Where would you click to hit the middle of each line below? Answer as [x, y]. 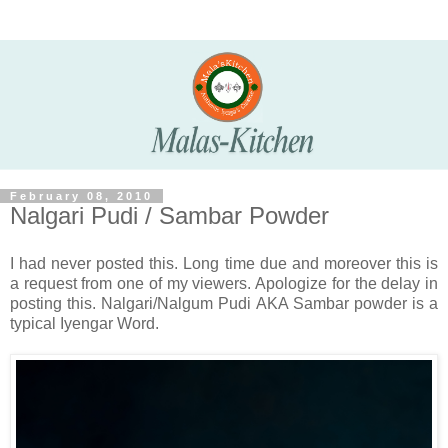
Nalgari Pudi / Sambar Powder [169, 216]
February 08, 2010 [81, 196]
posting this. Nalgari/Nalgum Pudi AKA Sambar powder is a [224, 303]
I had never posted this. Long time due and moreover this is [224, 263]
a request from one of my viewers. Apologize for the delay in [224, 283]
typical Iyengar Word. [84, 323]
